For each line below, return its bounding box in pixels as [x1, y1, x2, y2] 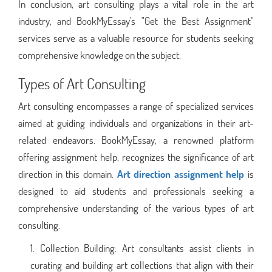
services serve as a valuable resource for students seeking [18, 30, 254, 45]
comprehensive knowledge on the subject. [18, 47, 181, 62]
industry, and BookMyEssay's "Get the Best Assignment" [18, 13, 254, 28]
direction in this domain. [18, 166, 117, 181]
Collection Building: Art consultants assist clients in [39, 240, 254, 255]
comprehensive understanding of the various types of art [18, 200, 254, 215]
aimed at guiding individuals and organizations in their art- [18, 115, 254, 130]
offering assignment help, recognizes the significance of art [18, 149, 254, 164]
